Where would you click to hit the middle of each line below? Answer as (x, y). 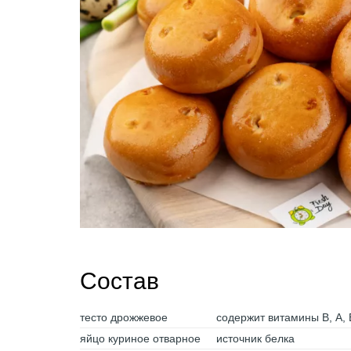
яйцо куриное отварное (140, 338)
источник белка (255, 338)
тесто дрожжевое (124, 317)
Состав (119, 281)
